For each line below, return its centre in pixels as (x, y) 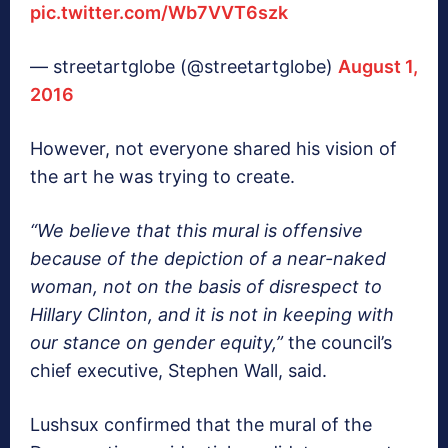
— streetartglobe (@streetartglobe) (184, 66)
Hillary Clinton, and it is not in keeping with (212, 314)
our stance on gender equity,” (156, 342)
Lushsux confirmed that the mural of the (201, 424)
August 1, (378, 66)
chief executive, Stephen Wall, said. (178, 370)
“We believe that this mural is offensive (196, 230)
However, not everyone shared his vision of (213, 148)
